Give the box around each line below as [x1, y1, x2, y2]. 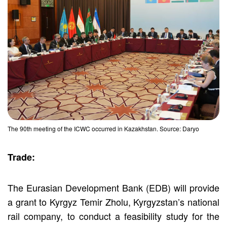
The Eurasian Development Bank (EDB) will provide [8, 180, 219, 194]
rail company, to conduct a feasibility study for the [8, 209, 219, 222]
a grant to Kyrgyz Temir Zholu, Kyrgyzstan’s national [8, 195, 219, 208]
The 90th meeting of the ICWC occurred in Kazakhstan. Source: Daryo [8, 124, 199, 133]
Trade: [8, 150, 35, 164]
